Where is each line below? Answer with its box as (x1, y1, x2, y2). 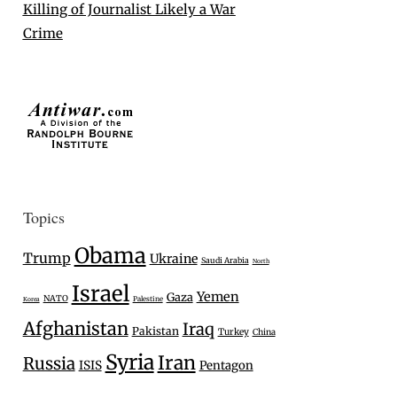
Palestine (132, 294, 163, 304)
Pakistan (131, 324, 179, 339)
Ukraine (149, 251, 198, 268)
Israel (71, 280, 129, 308)
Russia (22, 354, 75, 375)
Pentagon (198, 358, 253, 374)
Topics (22, 206, 65, 229)
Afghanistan (22, 317, 128, 340)
